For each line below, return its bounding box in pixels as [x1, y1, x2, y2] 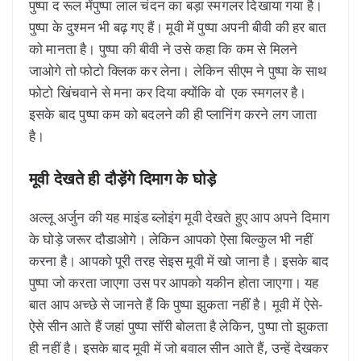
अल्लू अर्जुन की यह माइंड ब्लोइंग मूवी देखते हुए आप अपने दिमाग [29, 207, 330, 226]
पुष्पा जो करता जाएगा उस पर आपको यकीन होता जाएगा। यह [29, 272, 319, 292]
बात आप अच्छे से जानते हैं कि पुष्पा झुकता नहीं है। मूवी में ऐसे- [29, 294, 323, 313]
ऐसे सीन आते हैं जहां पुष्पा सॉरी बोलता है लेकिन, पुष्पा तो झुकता [29, 316, 329, 335]
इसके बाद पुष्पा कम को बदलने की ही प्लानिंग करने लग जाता [29, 105, 317, 124]
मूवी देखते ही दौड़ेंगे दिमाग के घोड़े [29, 169, 217, 188]
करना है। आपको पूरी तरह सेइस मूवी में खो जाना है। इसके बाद [29, 251, 330, 270]
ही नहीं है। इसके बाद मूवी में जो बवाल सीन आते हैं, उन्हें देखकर [29, 338, 329, 357]
